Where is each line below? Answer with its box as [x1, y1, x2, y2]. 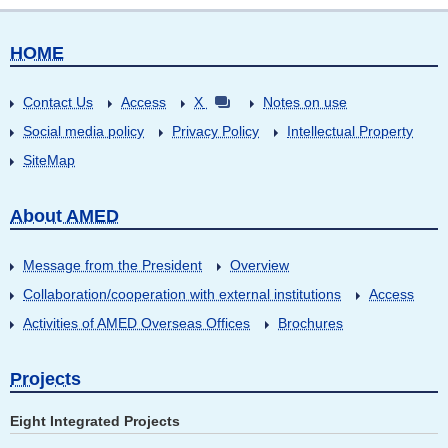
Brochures [278, 315, 343, 332]
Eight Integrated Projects [10, 413, 180, 430]
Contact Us [23, 94, 93, 111]
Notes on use [263, 94, 347, 111]
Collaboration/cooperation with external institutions [23, 286, 341, 303]
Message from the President [23, 257, 202, 274]
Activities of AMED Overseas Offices [23, 315, 250, 332]
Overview [230, 257, 289, 274]
